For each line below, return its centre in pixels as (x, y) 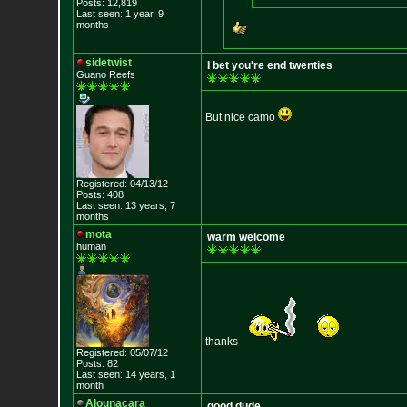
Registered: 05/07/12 (122, 352)
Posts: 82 (97, 363)
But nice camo (241, 117)
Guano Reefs (105, 74)
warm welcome (246, 237)
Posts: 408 (99, 194)
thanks (223, 342)
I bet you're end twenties (269, 65)
